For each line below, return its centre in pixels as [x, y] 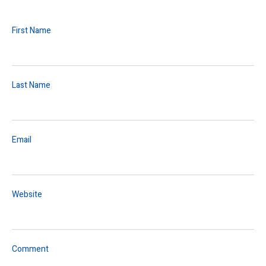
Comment [30, 249]
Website [27, 195]
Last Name [31, 85]
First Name [31, 31]
